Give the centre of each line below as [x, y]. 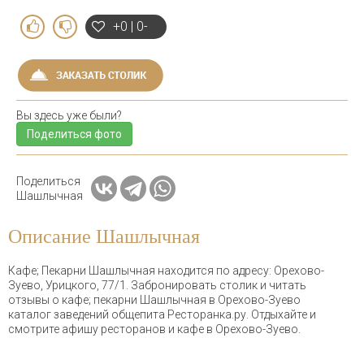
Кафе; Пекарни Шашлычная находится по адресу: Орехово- [166, 270]
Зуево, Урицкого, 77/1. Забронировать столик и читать [157, 285]
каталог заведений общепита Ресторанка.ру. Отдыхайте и [162, 314]
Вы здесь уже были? [69, 115]
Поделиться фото [74, 134]
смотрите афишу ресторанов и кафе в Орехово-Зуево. [154, 329]
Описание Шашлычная [104, 236]
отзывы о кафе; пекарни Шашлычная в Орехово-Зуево [154, 299]
